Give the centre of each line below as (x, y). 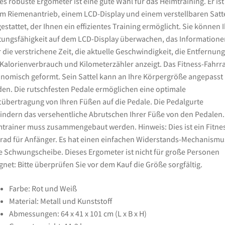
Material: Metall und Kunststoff (60, 201)
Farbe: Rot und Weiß (43, 189)
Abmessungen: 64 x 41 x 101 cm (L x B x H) (78, 214)
